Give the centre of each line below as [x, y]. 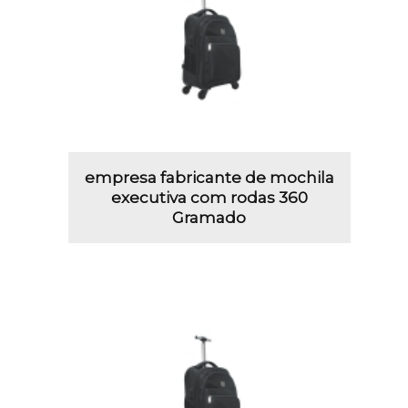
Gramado [209, 217]
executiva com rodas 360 [209, 197]
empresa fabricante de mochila [209, 177]
